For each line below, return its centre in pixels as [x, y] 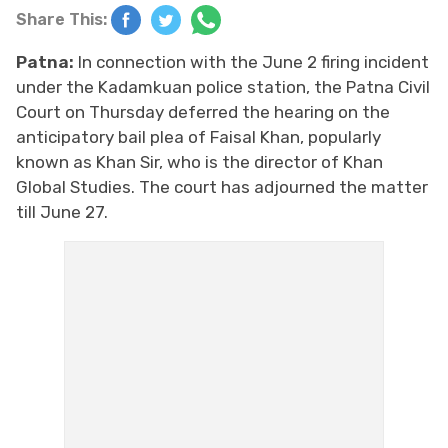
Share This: [61, 19]
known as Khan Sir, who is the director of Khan [199, 161]
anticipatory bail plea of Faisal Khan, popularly [198, 136]
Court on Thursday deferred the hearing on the [203, 111]
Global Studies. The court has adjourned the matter [222, 186]
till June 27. [64, 211]
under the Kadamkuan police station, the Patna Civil [223, 86]
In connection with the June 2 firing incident [253, 61]
